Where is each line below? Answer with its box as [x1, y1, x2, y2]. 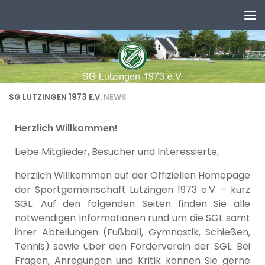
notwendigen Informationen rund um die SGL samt [15, 211, 250, 225]
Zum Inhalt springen [16, 12, 112, 24]
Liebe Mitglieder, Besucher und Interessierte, [15, 145, 219, 159]
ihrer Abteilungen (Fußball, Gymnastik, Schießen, [15, 225, 250, 239]
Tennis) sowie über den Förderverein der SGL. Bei [15, 240, 250, 253]
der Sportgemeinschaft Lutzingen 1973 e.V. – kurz [15, 183, 250, 196]
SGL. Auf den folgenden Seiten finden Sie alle [15, 197, 250, 211]
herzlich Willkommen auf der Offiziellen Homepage [15, 169, 250, 182]
